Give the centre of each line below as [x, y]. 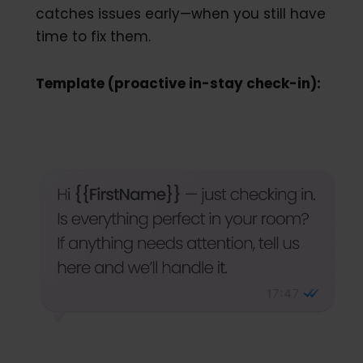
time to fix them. [93, 36]
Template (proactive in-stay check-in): [178, 83]
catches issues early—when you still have [180, 14]
